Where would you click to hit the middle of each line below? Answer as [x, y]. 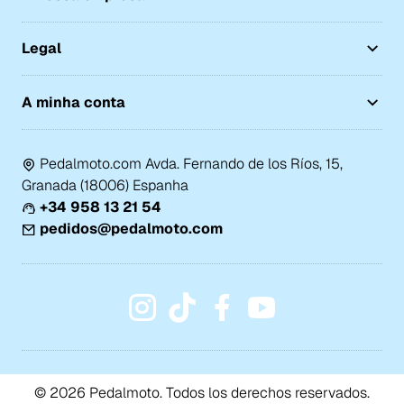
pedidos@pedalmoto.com [131, 228]
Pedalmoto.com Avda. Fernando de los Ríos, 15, [191, 163]
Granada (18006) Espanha [105, 185]
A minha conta [73, 102]
